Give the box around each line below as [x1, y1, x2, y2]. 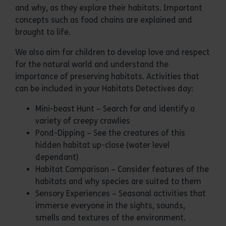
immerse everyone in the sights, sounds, [35, 201, 185, 210]
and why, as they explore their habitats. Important [15, 3, 202, 13]
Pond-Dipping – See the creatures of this [35, 128, 185, 138]
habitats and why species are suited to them [35, 177, 201, 186]
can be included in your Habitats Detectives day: [15, 84, 193, 93]
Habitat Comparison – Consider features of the [35, 164, 209, 174]
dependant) [35, 152, 79, 162]
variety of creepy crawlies [35, 116, 130, 126]
